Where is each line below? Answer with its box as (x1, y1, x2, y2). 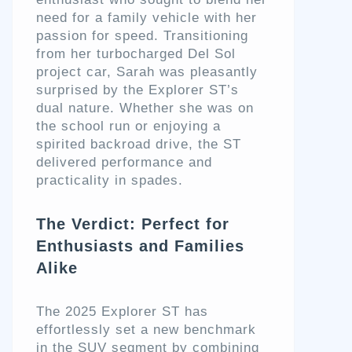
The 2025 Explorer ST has (36, 304, 208, 320)
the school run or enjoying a (36, 119, 221, 134)
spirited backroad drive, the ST (36, 137, 241, 152)
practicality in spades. (36, 173, 183, 189)
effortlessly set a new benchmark (36, 322, 256, 338)
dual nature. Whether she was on (36, 101, 254, 116)
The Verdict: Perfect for (36, 215, 229, 233)
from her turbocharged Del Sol (36, 46, 236, 62)
